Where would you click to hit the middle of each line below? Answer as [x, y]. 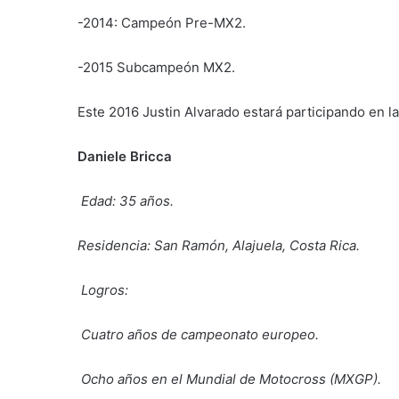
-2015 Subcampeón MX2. [156, 67]
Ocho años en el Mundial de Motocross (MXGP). [231, 379]
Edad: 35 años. [127, 200]
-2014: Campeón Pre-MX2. [162, 22]
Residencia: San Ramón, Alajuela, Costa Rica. [219, 245]
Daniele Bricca [125, 156]
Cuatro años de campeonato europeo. [200, 334]
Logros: [105, 289]
